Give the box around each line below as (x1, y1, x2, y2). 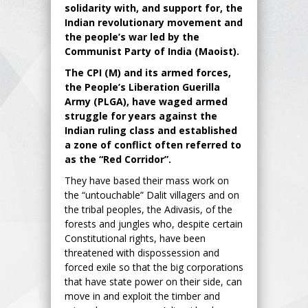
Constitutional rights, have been (65, 231, 206, 245)
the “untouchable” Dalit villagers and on (65, 188, 239, 201)
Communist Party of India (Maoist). (65, 44, 239, 58)
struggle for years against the (65, 109, 217, 122)
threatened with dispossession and (65, 245, 219, 259)
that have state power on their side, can (65, 274, 242, 288)
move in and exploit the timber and (65, 289, 220, 302)
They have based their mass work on (65, 173, 229, 187)
